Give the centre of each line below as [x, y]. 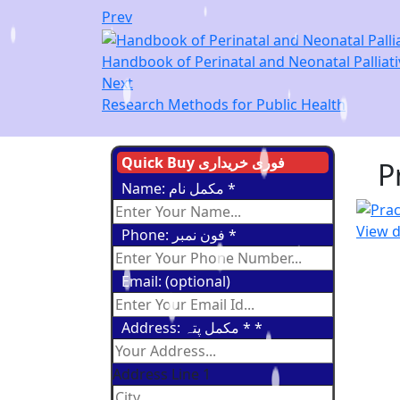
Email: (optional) [176, 281]
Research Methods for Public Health [224, 104]
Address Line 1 [162, 374]
